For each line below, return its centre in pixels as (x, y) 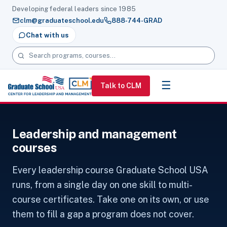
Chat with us (47, 35)
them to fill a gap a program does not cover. (103, 214)
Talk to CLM (121, 85)
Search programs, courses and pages (69, 51)
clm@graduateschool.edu (62, 20)
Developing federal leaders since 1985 (74, 9)
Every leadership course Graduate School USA (110, 170)
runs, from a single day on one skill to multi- (102, 185)
